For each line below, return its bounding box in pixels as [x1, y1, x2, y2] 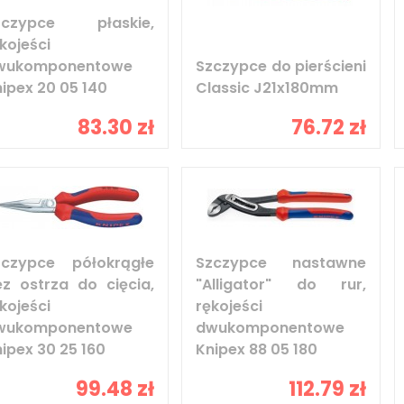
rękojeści [196, 295, 263, 317]
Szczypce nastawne [196, 252, 367, 273]
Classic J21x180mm [196, 77, 339, 98]
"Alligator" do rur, [196, 273, 367, 295]
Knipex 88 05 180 [196, 338, 318, 360]
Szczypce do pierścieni [196, 55, 367, 77]
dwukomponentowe [196, 317, 345, 338]
